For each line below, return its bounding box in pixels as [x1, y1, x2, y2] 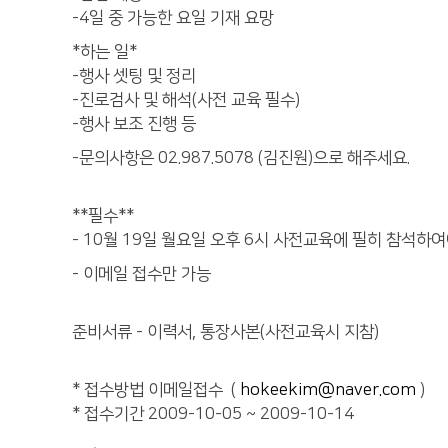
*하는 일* [72, 43, 141, 61]
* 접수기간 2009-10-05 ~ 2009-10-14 [72, 405, 362, 423]
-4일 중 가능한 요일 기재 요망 [72, 9, 278, 27]
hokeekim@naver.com [240, 381, 416, 399]
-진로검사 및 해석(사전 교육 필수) [72, 91, 304, 109]
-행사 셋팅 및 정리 [72, 67, 200, 85]
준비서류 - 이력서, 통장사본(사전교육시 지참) [72, 323, 383, 341]
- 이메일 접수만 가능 [72, 265, 215, 283]
